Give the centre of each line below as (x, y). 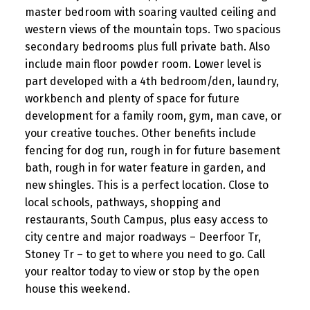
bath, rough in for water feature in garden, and (145, 168)
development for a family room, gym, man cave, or (153, 116)
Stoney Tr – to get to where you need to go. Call (145, 255)
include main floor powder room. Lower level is (143, 64)
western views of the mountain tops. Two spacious (153, 30)
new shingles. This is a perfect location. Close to (146, 185)
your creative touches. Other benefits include (140, 134)
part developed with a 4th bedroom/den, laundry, (152, 82)
